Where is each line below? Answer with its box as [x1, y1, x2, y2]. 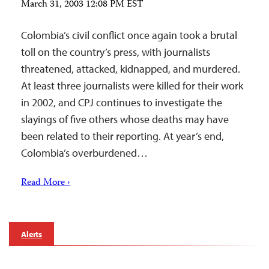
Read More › [21, 175, 70, 191]
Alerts [21, 229, 43, 240]
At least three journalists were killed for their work [21, 79, 243, 92]
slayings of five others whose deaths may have [21, 112, 229, 126]
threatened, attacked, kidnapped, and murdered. [21, 62, 240, 76]
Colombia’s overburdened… [21, 146, 148, 160]
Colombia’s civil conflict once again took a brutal [21, 28, 237, 42]
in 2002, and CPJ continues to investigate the [21, 95, 222, 109]
